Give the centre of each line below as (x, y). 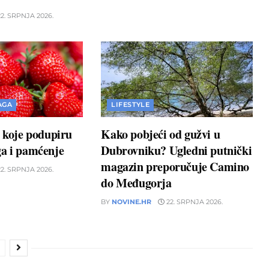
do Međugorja (136, 183)
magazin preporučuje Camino (175, 167)
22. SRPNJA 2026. (194, 202)
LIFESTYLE (131, 105)
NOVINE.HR (132, 202)
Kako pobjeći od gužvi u (161, 134)
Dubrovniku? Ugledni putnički (177, 151)
